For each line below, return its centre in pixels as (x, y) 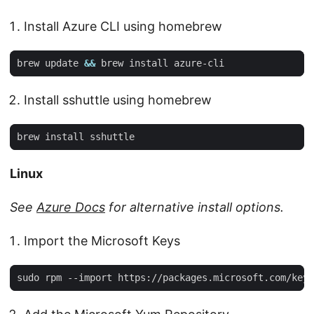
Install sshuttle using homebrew (118, 100)
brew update (50, 63)
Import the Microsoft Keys (102, 241)
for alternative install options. (194, 207)
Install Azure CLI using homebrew (123, 26)
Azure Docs (71, 207)
